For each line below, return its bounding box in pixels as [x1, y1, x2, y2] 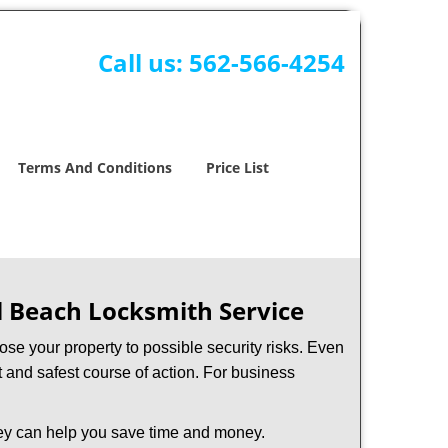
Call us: [97, 46, 189, 79]
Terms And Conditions [18, 158, 172, 177]
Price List [206, 158, 269, 177]
